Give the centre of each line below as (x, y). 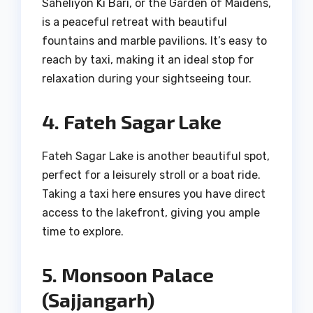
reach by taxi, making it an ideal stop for (148, 60)
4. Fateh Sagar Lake (132, 122)
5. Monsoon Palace (128, 275)
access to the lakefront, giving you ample (151, 213)
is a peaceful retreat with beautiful (134, 22)
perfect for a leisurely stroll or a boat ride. (151, 175)
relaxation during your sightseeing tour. (147, 79)
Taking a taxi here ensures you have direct (154, 194)
